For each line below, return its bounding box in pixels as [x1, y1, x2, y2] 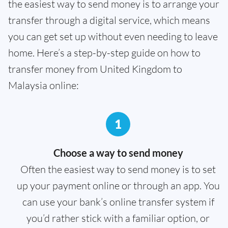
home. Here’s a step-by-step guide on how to [8, 46, 201, 60]
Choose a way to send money [53, 147, 183, 159]
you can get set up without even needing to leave [8, 30, 218, 43]
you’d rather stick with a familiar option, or [26, 212, 210, 225]
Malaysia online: [8, 79, 79, 92]
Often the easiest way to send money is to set [20, 163, 216, 176]
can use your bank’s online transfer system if [22, 195, 214, 209]
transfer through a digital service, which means [8, 14, 210, 27]
